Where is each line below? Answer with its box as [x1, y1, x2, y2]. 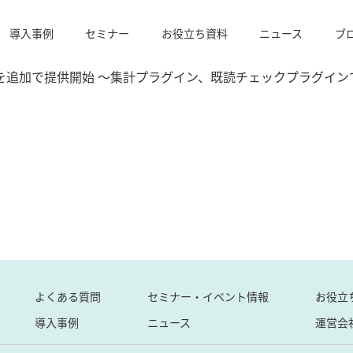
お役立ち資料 [161, 25, 228, 41]
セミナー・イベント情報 [147, 288, 269, 304]
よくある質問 [34, 288, 101, 304]
